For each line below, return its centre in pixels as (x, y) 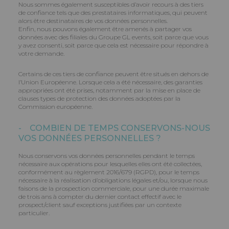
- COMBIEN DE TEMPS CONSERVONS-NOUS (114, 128)
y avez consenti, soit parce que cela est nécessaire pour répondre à (113, 45)
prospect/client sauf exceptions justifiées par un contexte (100, 205)
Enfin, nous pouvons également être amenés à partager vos (105, 29)
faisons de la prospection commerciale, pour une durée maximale (114, 188)
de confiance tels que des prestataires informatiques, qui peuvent (113, 13)
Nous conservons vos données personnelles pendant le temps (107, 156)
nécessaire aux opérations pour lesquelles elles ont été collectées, (110, 164)
